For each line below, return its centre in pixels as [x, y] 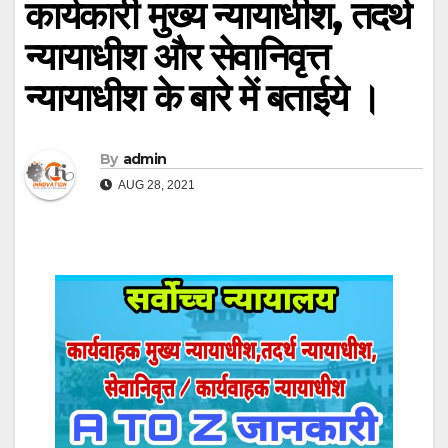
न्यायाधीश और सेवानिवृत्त [177, 56]
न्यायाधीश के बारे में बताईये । [202, 97]
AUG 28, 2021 [155, 185]
